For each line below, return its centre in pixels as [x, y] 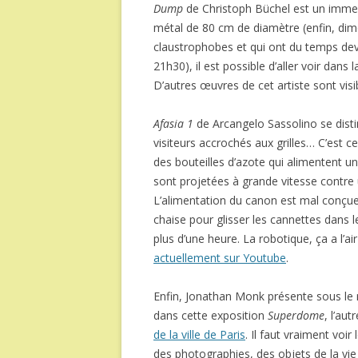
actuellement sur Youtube [220, 258]
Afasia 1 [173, 123]
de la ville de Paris [199, 334]
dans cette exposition [211, 315]
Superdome [296, 315]
